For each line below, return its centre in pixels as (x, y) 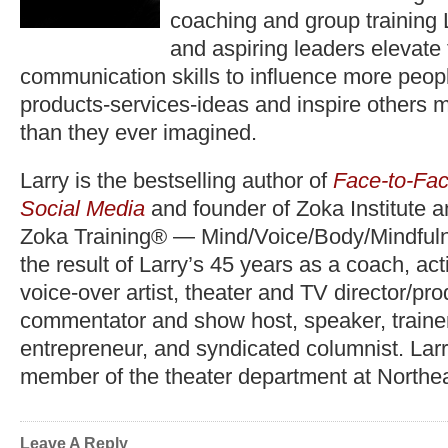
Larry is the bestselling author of (176, 180)
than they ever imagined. (138, 132)
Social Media (82, 208)
